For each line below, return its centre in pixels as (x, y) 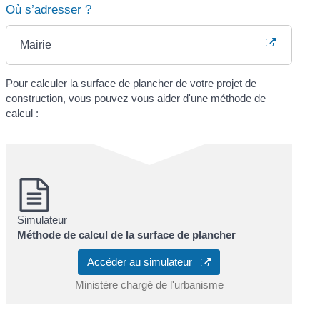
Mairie (36, 44)
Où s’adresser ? (49, 9)
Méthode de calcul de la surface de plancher (127, 234)
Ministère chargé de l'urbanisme (149, 285)
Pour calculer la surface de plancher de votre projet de (131, 83)
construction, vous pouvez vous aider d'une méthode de (136, 98)
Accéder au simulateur (144, 262)
